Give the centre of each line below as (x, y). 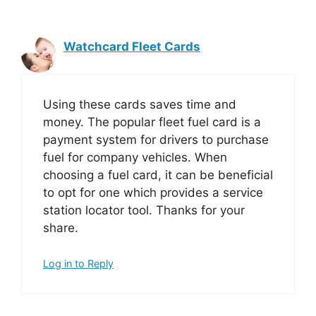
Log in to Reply (78, 264)
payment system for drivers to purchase (156, 139)
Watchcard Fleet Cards (132, 47)
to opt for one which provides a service (153, 192)
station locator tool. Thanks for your (144, 210)
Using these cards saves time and (140, 104)
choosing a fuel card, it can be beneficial (158, 175)
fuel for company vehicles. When (135, 157)
